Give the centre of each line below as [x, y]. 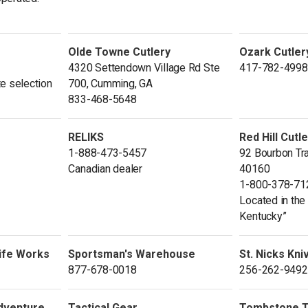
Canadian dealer [105, 168]
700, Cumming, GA [110, 83]
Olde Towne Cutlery [120, 52]
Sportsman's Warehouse [132, 254]
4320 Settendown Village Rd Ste [144, 67]
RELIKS [86, 137]
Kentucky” [263, 216]
